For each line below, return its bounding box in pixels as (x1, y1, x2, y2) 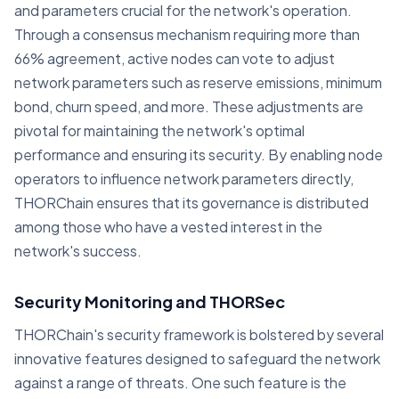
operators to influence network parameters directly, (14, 168, 354, 188)
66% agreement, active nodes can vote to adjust (14, 48, 335, 68)
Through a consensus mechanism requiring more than (14, 24, 360, 44)
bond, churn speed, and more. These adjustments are (14, 96, 363, 116)
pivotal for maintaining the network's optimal (14, 120, 305, 140)
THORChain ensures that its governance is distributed (14, 192, 369, 212)
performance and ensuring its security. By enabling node (14, 144, 383, 164)
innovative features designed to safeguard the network (14, 348, 380, 368)
